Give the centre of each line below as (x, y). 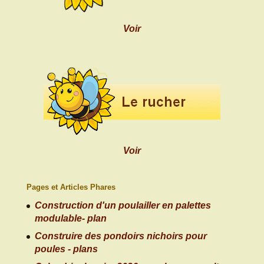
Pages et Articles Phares (71, 187)
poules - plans (66, 249)
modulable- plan (70, 219)
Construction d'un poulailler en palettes (123, 206)
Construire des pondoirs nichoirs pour (121, 236)
